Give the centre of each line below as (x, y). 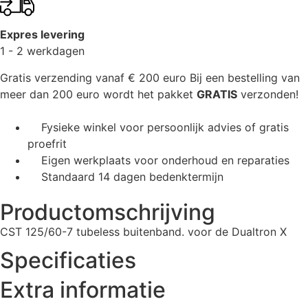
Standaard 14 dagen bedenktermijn (132, 176)
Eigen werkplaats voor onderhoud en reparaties (165, 160)
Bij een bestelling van (245, 77)
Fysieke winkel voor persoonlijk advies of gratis (165, 127)
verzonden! (268, 94)
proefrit (47, 143)
